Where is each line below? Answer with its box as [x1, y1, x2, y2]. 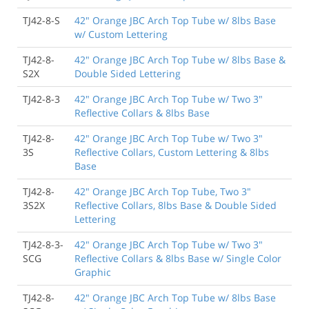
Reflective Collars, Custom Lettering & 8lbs [74, 145, 269, 159]
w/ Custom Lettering [74, 27, 168, 41]
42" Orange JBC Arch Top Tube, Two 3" [74, 184, 251, 198]
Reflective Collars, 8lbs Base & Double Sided [74, 198, 277, 212]
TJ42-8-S [23, 13, 60, 27]
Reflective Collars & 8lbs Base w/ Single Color [74, 251, 281, 265]
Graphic [74, 265, 111, 279]
